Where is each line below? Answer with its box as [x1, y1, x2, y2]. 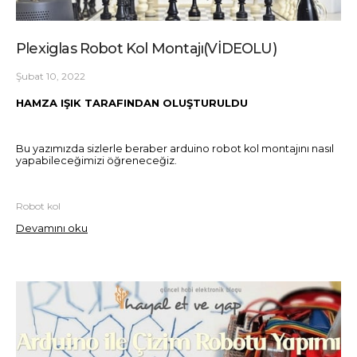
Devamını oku [16, 222, 88, 235]
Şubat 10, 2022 [16, 70, 85, 83]
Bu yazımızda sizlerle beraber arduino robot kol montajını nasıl [16, 143, 334, 155]
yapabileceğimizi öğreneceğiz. [16, 155, 177, 167]
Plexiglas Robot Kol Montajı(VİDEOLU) [16, 40, 277, 58]
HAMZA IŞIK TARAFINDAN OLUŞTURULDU [16, 96, 248, 109]
